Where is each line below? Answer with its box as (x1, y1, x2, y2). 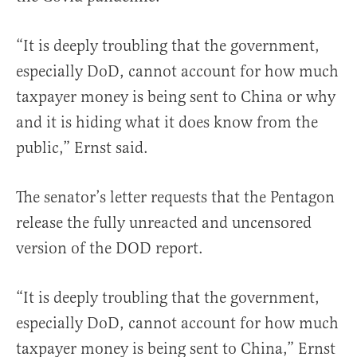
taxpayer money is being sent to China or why (16, 87, 335, 108)
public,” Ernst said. (16, 138, 148, 159)
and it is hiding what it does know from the (16, 112, 318, 133)
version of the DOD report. (16, 238, 203, 259)
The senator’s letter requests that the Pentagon (16, 187, 335, 208)
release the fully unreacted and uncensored (16, 213, 312, 233)
